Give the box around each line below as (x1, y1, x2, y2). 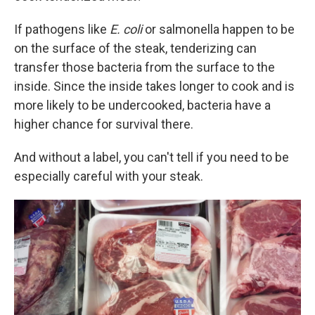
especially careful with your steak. (14, 168, 203, 184)
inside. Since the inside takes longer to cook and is (14, 78, 295, 94)
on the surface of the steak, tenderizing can (14, 40, 257, 56)
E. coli (110, 21, 142, 37)
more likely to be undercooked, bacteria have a (14, 97, 271, 112)
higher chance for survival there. (14, 116, 193, 131)
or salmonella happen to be (142, 21, 295, 37)
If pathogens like (14, 21, 110, 37)
